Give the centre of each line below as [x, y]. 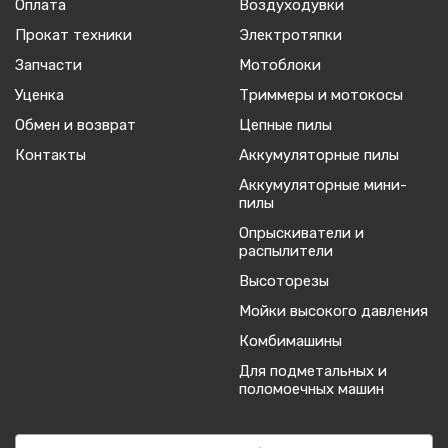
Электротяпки [290, 34]
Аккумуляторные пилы [319, 154]
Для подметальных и [313, 370]
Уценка [39, 94]
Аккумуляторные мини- [323, 184]
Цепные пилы [285, 124]
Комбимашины [290, 340]
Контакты [50, 154]
